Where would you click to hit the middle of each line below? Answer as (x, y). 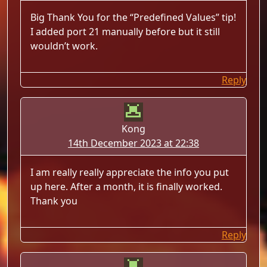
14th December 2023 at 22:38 (133, 143)
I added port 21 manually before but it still (125, 32)
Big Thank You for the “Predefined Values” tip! (133, 17)
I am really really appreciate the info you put (130, 172)
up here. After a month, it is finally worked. (127, 187)
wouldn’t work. (64, 46)
